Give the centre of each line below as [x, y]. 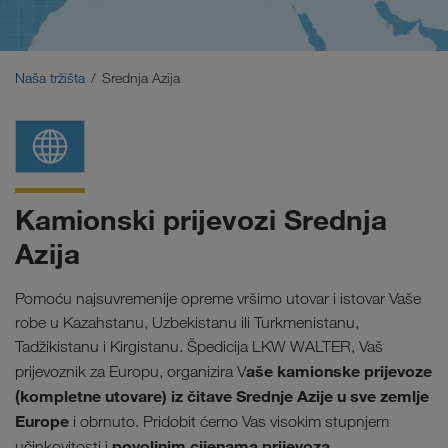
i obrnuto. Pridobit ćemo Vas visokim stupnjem [229, 421]
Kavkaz [44, 62]
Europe [42, 420]
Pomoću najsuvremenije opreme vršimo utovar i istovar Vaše [218, 298]
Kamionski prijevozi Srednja [201, 220]
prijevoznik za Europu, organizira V [130, 371]
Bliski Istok [57, 11]
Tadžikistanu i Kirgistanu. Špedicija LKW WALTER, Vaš [199, 346]
